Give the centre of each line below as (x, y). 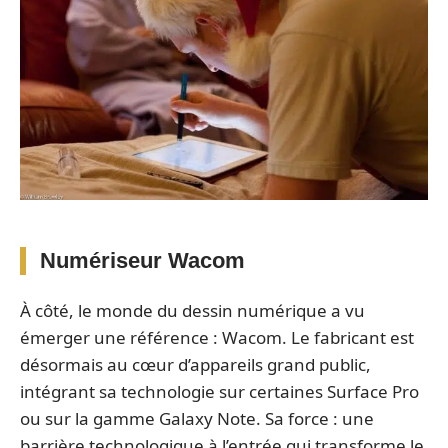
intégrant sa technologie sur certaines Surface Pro (219, 392)
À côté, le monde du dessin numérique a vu (192, 311)
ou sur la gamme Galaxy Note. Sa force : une (197, 419)
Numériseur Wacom (142, 260)
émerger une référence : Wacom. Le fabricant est (217, 338)
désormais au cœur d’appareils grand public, (195, 365)
